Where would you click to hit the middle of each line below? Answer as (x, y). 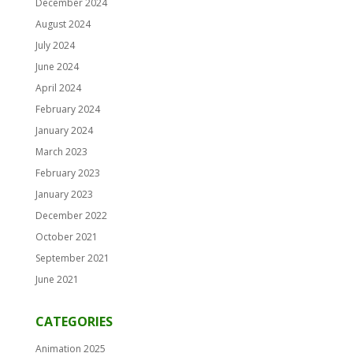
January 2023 (64, 195)
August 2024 (63, 24)
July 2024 (55, 46)
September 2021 (72, 258)
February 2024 (67, 110)
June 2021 (57, 280)
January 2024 (64, 131)
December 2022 (71, 216)
